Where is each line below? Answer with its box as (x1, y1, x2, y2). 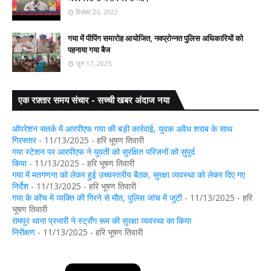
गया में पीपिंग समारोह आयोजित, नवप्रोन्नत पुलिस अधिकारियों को (68, 33, 243, 44)
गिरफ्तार (12, 134, 36, 146)
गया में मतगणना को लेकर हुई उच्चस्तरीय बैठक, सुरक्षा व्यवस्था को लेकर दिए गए (12, 169, 245, 180)
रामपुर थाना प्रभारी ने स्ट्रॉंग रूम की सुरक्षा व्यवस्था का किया (12, 215, 191, 226)
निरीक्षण (12, 226, 35, 238)
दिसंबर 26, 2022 (76, 7, 118, 16)
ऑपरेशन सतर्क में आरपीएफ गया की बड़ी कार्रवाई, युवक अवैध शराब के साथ (12, 123, 232, 134)
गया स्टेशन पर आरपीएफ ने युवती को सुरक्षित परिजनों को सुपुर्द (12, 146, 195, 157)
